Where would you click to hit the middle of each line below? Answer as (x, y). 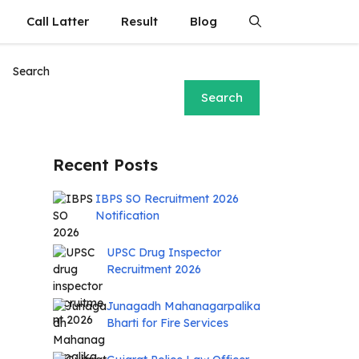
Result (139, 21)
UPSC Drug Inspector (164, 252)
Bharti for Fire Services (167, 323)
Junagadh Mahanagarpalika (184, 306)
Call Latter (58, 21)
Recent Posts (105, 165)
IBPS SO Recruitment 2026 (167, 199)
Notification (127, 216)
